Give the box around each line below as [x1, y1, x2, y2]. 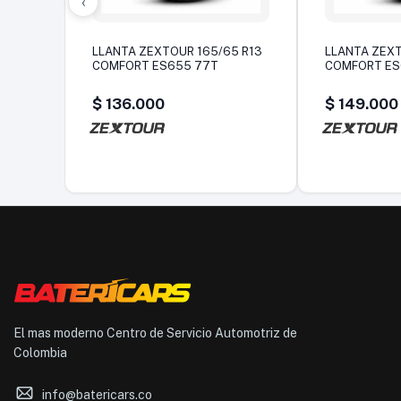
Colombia [13, 346, 67, 361]
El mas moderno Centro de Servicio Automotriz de [13, 326, 297, 341]
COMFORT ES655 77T [92, 58, 218, 73]
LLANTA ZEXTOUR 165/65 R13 [92, 44, 262, 58]
